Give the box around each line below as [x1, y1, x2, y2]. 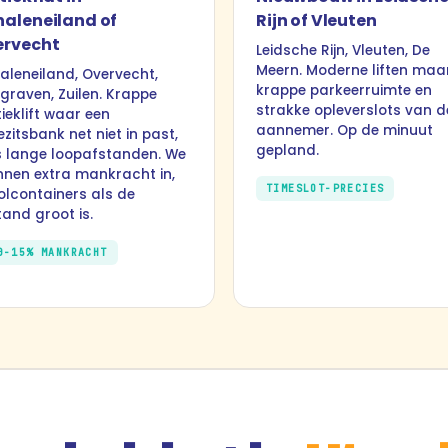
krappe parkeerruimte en [256, 81, 432, 100]
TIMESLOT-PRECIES [266, 182, 385, 195]
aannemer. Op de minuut [256, 121, 433, 140]
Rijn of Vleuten [256, 9, 377, 32]
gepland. [256, 141, 319, 160]
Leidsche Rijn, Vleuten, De [256, 41, 430, 60]
